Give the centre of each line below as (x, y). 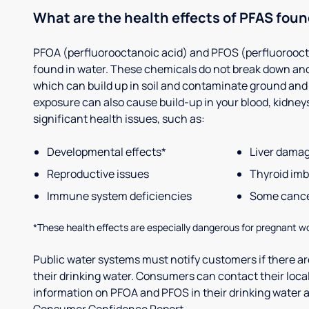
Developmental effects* (107, 152)
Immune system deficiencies (119, 196)
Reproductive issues (98, 174)
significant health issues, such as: (119, 119)
